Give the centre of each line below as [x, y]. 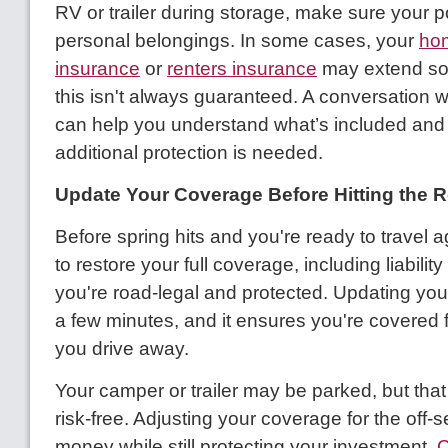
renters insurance [242, 69]
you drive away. [122, 349]
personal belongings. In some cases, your [237, 41]
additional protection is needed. [189, 153]
